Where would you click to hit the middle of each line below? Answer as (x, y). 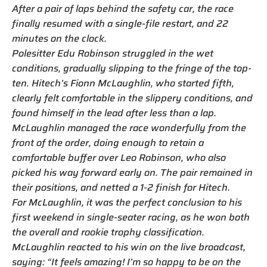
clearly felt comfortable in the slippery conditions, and (132, 98)
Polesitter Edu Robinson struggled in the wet (113, 54)
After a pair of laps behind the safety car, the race (123, 9)
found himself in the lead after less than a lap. (114, 113)
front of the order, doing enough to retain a (108, 143)
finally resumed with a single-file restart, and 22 (120, 24)
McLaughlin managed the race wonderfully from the (129, 128)
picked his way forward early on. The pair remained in (132, 173)
